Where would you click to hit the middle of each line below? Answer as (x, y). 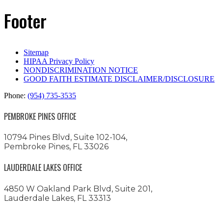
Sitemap (36, 52)
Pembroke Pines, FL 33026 (56, 147)
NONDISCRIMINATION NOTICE (81, 70)
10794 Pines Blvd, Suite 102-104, (66, 137)
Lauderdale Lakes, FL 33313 (57, 198)
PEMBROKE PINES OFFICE (40, 116)
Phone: (16, 95)
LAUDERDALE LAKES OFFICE (43, 168)
